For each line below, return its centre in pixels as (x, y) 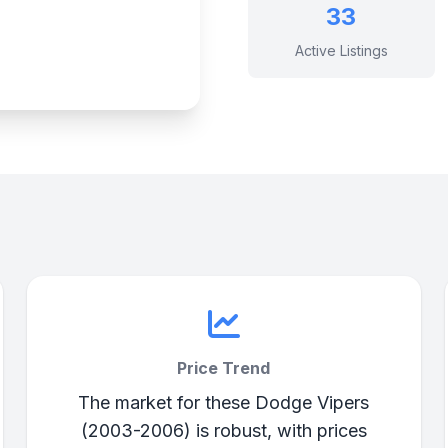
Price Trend (224, 368)
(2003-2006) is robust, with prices (223, 430)
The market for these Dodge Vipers (224, 402)
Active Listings (341, 50)
